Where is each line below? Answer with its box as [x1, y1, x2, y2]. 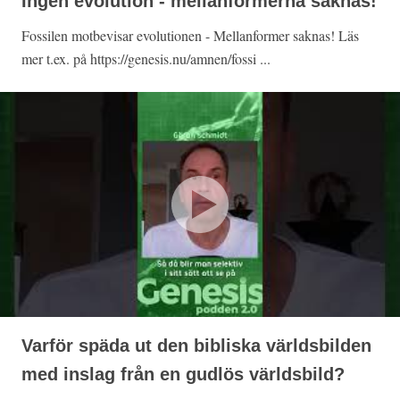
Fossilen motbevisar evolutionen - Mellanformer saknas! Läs [21, 26, 359, 46]
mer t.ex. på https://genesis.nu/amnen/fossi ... [21, 49, 271, 69]
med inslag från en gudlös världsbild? [21, 364, 345, 385]
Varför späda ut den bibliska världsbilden [21, 336, 371, 356]
